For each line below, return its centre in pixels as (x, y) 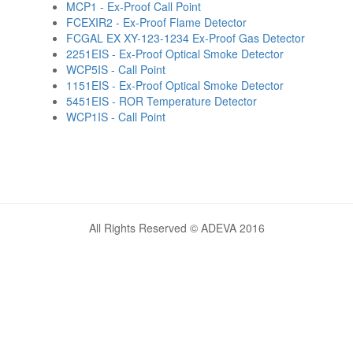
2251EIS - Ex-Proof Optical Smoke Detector (175, 54)
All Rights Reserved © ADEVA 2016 (176, 228)
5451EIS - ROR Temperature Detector (162, 101)
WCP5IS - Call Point (116, 69)
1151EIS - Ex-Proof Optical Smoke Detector (175, 85)
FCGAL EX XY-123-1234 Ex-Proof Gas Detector (186, 38)
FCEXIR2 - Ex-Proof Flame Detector (156, 22)
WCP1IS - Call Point (116, 117)
